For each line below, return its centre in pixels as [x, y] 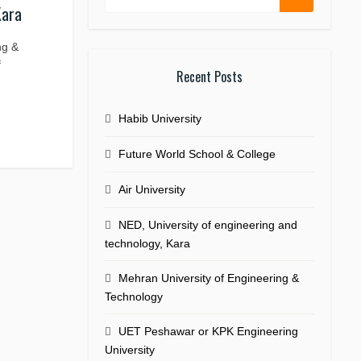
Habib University [160, 118]
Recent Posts [210, 77]
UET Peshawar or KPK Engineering [208, 331]
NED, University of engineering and [208, 225]
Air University [152, 189]
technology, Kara [147, 243]
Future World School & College [197, 154]
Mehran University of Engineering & [209, 278]
